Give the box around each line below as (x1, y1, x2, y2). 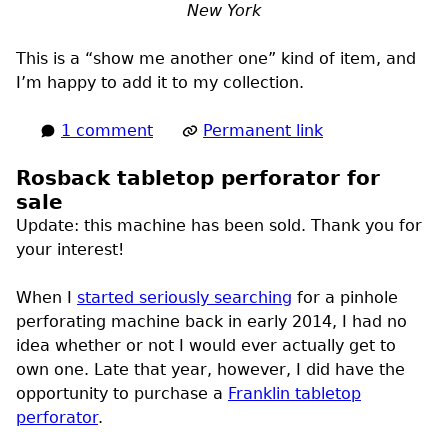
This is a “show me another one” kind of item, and (16, 48, 416, 68)
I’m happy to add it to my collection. (16, 72, 304, 92)
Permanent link (203, 120, 323, 140)
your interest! (16, 239, 124, 259)
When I (16, 287, 77, 307)
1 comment (61, 120, 153, 140)
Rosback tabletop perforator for (16, 165, 380, 190)
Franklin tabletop (228, 383, 361, 403)
